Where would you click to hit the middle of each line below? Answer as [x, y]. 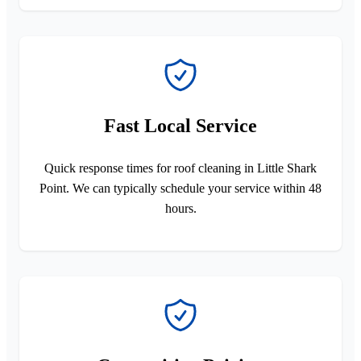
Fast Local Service [180, 125]
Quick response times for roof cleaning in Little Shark [180, 168]
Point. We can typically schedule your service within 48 [180, 188]
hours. [180, 208]
